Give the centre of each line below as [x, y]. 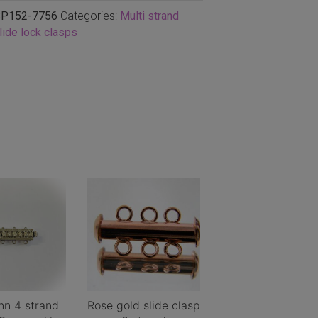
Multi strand [149, 16]
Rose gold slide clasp [143, 305]
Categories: [90, 16]
